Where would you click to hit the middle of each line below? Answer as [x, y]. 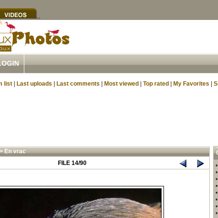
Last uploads [34, 84]
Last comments [78, 84]
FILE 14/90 [72, 163]
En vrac [15, 151]
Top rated [156, 84]
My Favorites [191, 84]
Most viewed [121, 84]
